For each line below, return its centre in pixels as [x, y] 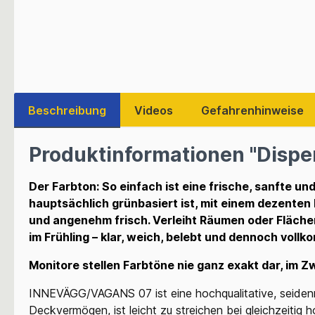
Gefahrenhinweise [252, 110]
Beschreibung [67, 110]
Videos [154, 110]
